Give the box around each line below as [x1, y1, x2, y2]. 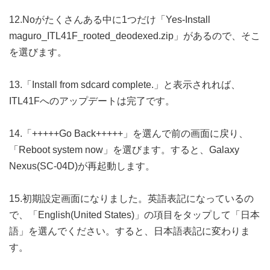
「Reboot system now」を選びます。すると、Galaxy [9, 145, 239, 155]
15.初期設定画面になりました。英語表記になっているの [9, 193, 254, 204]
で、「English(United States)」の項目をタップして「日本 [9, 210, 260, 220]
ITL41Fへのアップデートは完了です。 [9, 96, 175, 106]
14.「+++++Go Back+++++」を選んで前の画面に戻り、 [9, 128, 248, 139]
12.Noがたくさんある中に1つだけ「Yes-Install [9, 14, 210, 25]
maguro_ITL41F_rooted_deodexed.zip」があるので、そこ [9, 31, 260, 41]
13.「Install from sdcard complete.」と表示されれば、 [9, 80, 240, 90]
